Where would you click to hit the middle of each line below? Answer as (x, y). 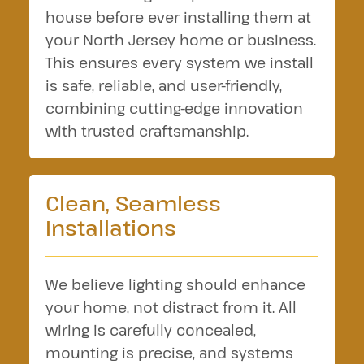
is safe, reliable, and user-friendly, (164, 85)
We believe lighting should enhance (175, 284)
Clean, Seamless (133, 203)
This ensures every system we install (179, 63)
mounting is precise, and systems (169, 353)
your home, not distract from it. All (171, 307)
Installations (110, 227)
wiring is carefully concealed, (150, 330)
